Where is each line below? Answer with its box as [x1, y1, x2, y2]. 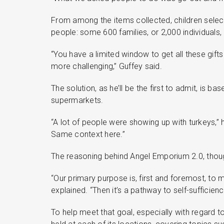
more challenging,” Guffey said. [51, 61, 162, 71]
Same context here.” [51, 129, 125, 139]
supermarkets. [51, 95, 103, 105]
